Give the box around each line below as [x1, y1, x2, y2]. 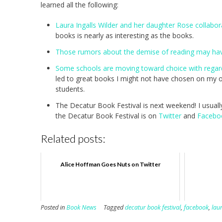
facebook [184, 203, 209, 212]
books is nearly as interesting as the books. [55, 30, 194, 40]
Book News [66, 203, 96, 212]
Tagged [104, 203, 125, 212]
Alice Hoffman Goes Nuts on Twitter [60, 161, 161, 168]
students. [55, 84, 85, 94]
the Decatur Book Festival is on [55, 111, 159, 120]
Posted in [41, 203, 66, 212]
